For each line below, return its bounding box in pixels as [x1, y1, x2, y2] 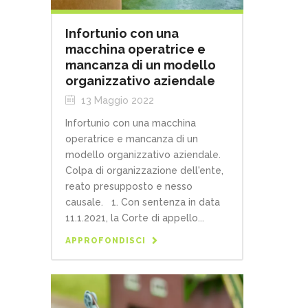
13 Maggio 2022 [78, 94, 154, 106]
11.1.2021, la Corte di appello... [65, 212, 204, 223]
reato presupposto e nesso [65, 180, 192, 192]
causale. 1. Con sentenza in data [65, 196, 220, 208]
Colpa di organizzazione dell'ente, [65, 164, 223, 176]
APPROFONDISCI [65, 235, 146, 245]
